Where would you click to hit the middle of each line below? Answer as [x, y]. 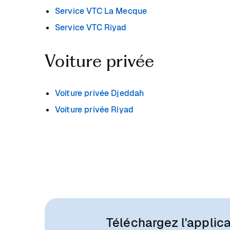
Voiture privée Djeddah [100, 93]
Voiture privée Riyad [94, 110]
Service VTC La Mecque [101, 11]
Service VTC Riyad [91, 27]
